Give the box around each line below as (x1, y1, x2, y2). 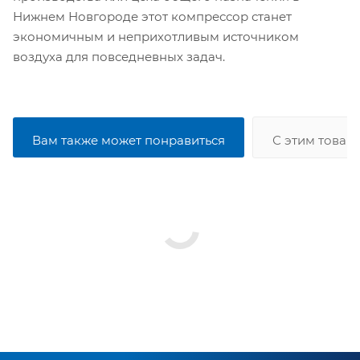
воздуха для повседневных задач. (13, 48, 225, 64)
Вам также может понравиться (32, 132, 225, 148)
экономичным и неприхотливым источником (13, 28, 299, 44)
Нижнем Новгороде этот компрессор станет (13, 8, 292, 24)
